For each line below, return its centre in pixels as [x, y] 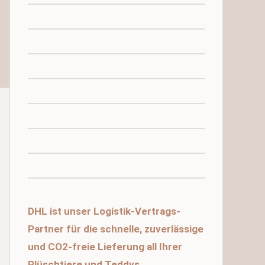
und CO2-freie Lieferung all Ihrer [105, 247]
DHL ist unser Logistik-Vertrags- [104, 211]
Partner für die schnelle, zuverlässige [116, 229]
